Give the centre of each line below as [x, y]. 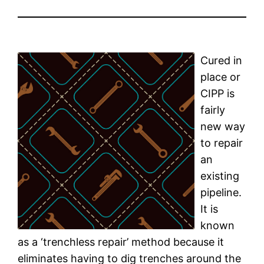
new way [223, 126]
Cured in [222, 60]
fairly [213, 110]
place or [221, 77]
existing [220, 176]
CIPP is [218, 93]
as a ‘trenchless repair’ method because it [121, 242]
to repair [222, 143]
